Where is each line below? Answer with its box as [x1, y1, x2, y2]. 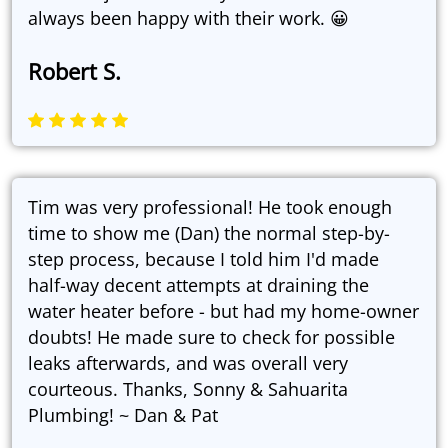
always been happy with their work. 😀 [28, 6, 349, 31]
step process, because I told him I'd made [28, 247, 379, 272]
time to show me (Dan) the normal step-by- [28, 221, 390, 246]
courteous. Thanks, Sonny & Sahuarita [28, 377, 348, 402]
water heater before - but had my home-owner [28, 299, 419, 324]
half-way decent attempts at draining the [28, 273, 369, 298]
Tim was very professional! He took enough [28, 195, 392, 220]
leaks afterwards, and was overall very [28, 351, 348, 376]
